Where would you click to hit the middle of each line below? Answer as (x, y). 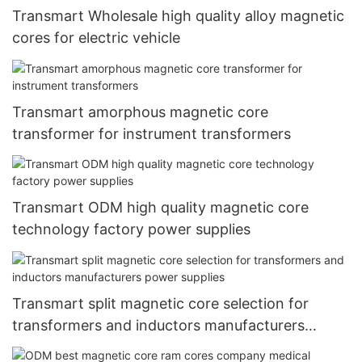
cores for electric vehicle (96, 38)
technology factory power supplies (131, 229)
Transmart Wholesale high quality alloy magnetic (178, 16)
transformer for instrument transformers (152, 133)
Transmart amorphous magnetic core (140, 112)
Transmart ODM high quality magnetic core (160, 208)
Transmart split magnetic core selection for (160, 303)
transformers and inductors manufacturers (158, 325)
